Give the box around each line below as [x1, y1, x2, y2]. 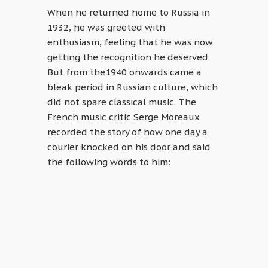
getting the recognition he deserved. [47, 51, 210, 63]
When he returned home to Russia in [47, 7, 210, 19]
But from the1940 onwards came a [47, 66, 202, 78]
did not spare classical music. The [47, 96, 196, 108]
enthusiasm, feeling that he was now [47, 36, 213, 48]
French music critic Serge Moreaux [47, 111, 200, 123]
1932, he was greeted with [47, 22, 165, 33]
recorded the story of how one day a [47, 126, 208, 138]
